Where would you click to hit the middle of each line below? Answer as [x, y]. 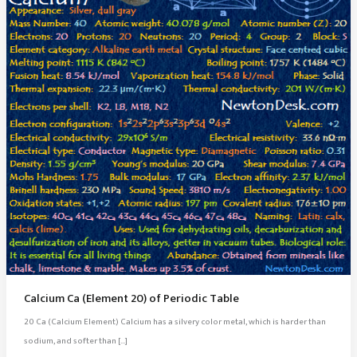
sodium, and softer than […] [75, 341]
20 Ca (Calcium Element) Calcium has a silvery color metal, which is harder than [175, 322]
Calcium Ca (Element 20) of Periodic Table [131, 298]
